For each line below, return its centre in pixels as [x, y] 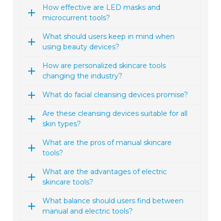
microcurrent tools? [76, 18]
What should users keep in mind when [109, 37]
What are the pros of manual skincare [107, 143]
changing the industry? [83, 76]
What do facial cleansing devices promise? [115, 95]
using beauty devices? [81, 47]
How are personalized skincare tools [104, 66]
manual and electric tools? [88, 211]
